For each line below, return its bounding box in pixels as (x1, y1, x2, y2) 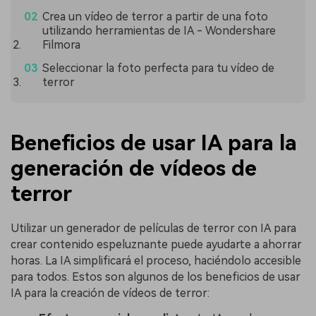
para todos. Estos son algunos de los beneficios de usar (11, 269, 300, 284)
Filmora (42, 38, 80, 52)
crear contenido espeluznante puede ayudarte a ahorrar (11, 237, 302, 251)
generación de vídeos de (11, 155, 257, 181)
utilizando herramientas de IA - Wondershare (42, 24, 276, 38)
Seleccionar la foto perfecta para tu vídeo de (42, 61, 274, 75)
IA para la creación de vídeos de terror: (11, 286, 209, 300)
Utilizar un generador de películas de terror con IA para (11, 221, 296, 235)
